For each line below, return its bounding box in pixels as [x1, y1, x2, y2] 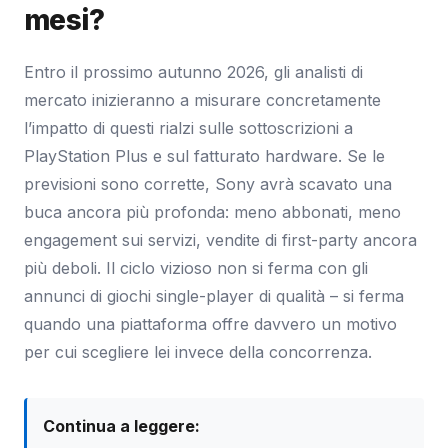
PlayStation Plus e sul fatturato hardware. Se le [24, 145, 385, 166]
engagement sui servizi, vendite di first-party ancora [24, 229, 417, 250]
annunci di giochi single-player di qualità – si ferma [24, 285, 404, 306]
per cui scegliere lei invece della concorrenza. [24, 341, 372, 362]
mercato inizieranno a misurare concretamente [24, 89, 381, 110]
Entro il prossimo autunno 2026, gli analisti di [24, 61, 363, 82]
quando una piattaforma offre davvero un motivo [24, 313, 397, 334]
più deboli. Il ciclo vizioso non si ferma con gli [24, 257, 368, 278]
